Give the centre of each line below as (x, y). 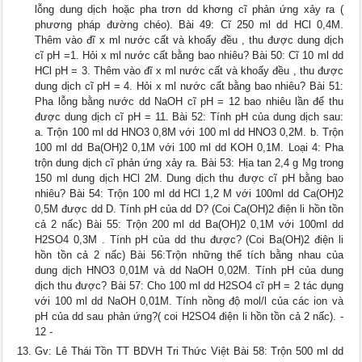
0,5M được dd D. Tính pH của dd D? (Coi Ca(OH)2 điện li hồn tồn (189, 209)
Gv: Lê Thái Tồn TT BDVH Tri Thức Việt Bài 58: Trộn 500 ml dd (189, 351)
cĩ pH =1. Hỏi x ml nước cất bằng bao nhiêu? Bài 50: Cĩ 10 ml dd (189, 56)
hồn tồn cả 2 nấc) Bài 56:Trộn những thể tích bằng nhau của (189, 255)
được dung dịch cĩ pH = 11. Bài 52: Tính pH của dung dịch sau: (189, 117)
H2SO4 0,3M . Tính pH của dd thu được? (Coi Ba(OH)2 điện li (189, 240)
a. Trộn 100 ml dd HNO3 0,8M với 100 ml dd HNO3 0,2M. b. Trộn (189, 133)
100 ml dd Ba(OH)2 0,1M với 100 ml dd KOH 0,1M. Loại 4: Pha (189, 148)
